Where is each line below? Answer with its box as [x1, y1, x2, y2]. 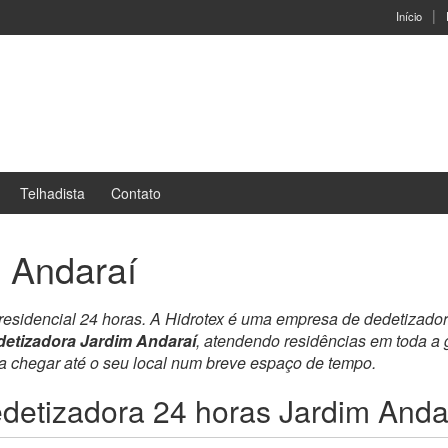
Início [396, 8, 422, 24]
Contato [111, 183, 161, 203]
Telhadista [20, 183, 85, 203]
